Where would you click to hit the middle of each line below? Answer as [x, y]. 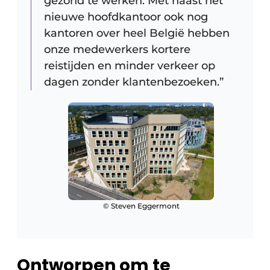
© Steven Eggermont [141, 206]
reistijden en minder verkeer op [130, 66]
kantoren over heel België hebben [137, 33]
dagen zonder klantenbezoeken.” [134, 82]
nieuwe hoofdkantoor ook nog [126, 17]
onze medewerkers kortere [117, 50]
